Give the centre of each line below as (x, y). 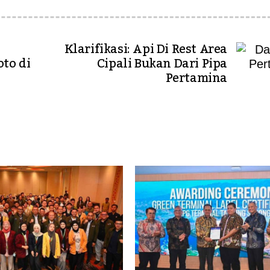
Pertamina (196, 78)
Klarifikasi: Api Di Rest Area (146, 49)
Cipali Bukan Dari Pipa (162, 64)
